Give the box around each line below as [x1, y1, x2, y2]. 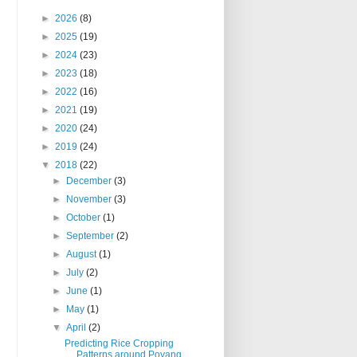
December [66, 175, 115, 187]
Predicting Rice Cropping [64, 338, 174, 350]
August [66, 249, 100, 261]
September [66, 230, 117, 242]
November [66, 194, 115, 206]
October [66, 212, 104, 224]
